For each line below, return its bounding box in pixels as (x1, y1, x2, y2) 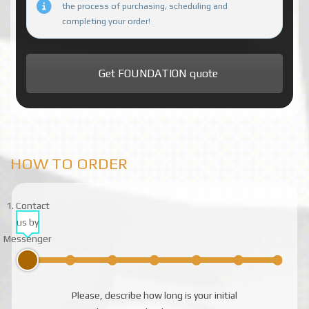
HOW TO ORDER (10, 153, 128, 172)
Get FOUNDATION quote (98, 66, 218, 80)
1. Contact (6, 199, 50, 211)
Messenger (3, 232, 52, 244)
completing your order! (61, 16, 150, 27)
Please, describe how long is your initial (71, 290, 237, 301)
